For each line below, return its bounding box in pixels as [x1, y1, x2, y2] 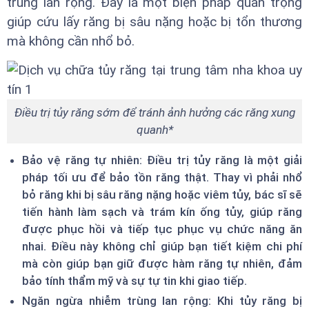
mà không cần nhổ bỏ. [7, 33, 134, 50]
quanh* [136, 123, 173, 137]
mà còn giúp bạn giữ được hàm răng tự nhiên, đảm [22, 257, 302, 271]
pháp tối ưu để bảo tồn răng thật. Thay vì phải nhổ [22, 170, 302, 185]
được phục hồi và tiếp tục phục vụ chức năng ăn [22, 222, 302, 237]
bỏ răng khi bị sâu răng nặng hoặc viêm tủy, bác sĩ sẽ [22, 188, 302, 202]
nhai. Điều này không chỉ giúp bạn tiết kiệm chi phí [22, 239, 302, 254]
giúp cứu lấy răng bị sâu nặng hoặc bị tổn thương [7, 14, 302, 30]
